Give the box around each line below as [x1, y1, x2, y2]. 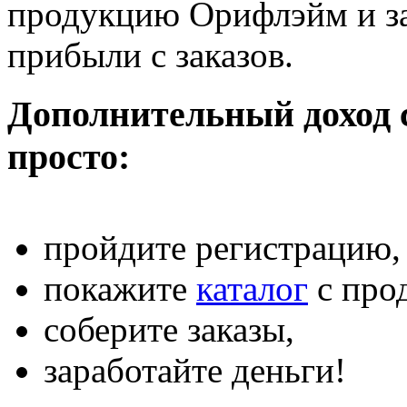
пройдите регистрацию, [44, 228, 401, 268]
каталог [196, 269, 308, 309]
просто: [7, 135, 130, 177]
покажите [44, 269, 196, 309]
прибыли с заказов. [7, 35, 293, 74]
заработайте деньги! [44, 351, 346, 391]
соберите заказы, [44, 310, 294, 350]
